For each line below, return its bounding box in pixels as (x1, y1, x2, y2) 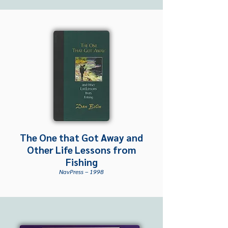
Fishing (65, 156, 98, 168)
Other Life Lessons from (27, 144, 136, 156)
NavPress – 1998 (59, 167, 104, 176)
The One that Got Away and (20, 131, 143, 144)
